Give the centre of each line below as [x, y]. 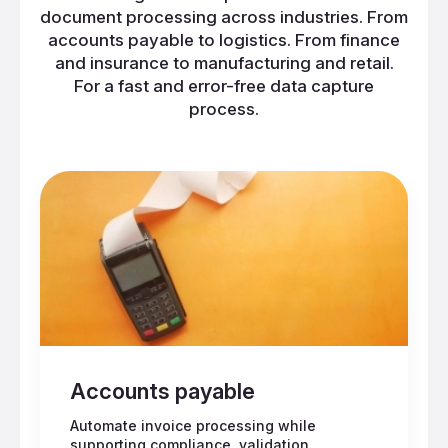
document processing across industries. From [224, 17]
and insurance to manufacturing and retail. [224, 63]
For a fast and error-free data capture [224, 86]
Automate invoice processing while [193, 426]
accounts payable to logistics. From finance [224, 40]
